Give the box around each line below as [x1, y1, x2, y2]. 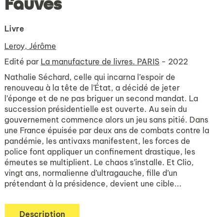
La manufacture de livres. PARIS [41, 57, 159, 66]
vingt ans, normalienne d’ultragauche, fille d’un [4, 168, 177, 178]
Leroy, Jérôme [4, 41, 56, 51]
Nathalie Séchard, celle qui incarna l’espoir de [4, 72, 175, 82]
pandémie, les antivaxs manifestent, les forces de [4, 136, 190, 146]
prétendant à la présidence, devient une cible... [4, 179, 182, 188]
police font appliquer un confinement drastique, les [4, 147, 195, 156]
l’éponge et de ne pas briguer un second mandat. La [4, 93, 198, 103]
